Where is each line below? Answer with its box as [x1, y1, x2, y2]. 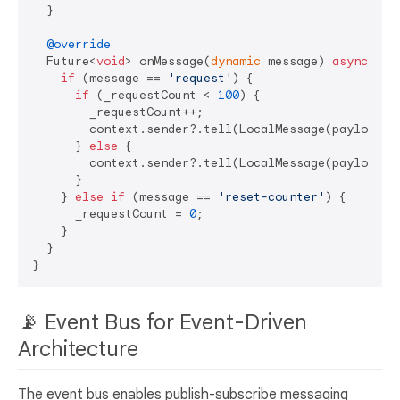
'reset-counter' [218, 189, 325, 205]
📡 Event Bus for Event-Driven [18, 309, 307, 337]
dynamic [211, 54, 261, 70]
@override [46, 37, 111, 53]
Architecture [18, 336, 144, 363]
